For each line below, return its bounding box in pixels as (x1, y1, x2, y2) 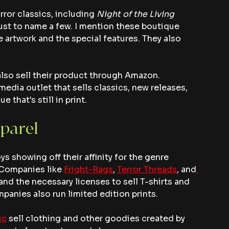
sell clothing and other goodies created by (7, 213, 187, 224)
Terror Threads (117, 164, 177, 175)
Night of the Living (97, 9, 176, 20)
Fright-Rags (64, 164, 113, 175)
